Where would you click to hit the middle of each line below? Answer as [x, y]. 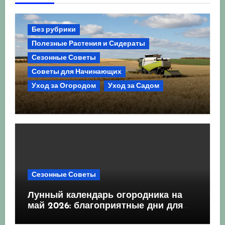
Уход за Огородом [64, 86]
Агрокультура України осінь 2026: [103, 107]
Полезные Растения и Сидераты [88, 44]
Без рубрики [53, 30]
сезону [43, 128]
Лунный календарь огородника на [105, 196]
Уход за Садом [133, 86]
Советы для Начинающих [76, 72]
